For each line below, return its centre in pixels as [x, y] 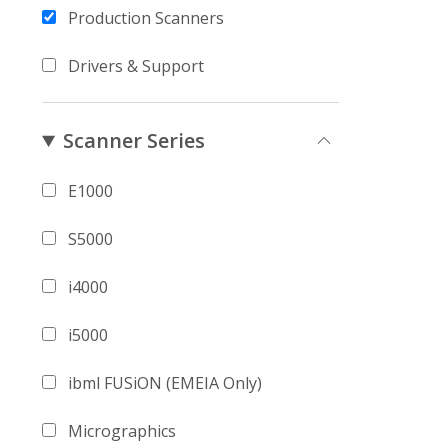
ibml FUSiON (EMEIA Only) [165, 383]
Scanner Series [134, 140]
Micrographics [122, 431]
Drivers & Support [136, 66]
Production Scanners [146, 18]
